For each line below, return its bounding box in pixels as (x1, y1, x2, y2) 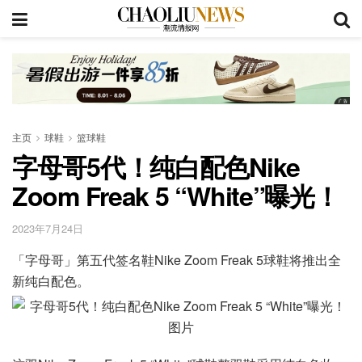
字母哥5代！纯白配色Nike (12, 147, 301, 185)
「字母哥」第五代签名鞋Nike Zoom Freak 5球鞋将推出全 (12, 250, 341, 270)
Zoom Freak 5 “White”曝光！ (12, 176, 339, 214)
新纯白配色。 (12, 271, 90, 291)
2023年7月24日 (12, 221, 83, 237)
